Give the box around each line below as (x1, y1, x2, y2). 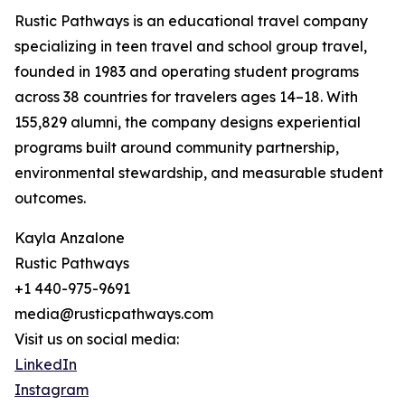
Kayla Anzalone (14, 229, 125, 248)
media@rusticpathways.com (14, 305, 213, 324)
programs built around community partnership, (14, 138, 339, 157)
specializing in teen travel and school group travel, (14, 37, 367, 56)
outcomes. (14, 189, 86, 208)
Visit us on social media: (14, 330, 179, 349)
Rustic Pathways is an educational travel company (14, 12, 368, 31)
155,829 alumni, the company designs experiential (14, 113, 361, 132)
